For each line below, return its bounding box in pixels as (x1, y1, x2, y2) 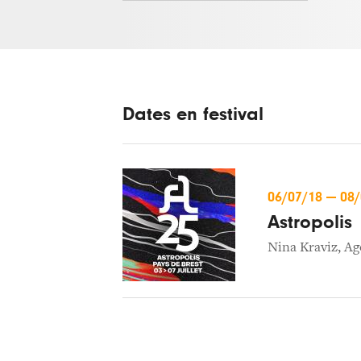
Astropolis (268, 212, 352, 232)
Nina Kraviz (268, 240, 338, 255)
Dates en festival (122, 105, 263, 124)
